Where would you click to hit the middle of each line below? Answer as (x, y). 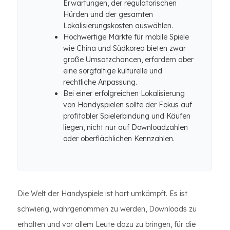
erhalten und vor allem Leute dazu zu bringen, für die (107, 224)
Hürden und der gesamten (108, 14)
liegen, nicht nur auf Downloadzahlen (126, 127)
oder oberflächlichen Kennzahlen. (119, 139)
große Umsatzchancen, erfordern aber (128, 60)
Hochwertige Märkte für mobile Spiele (126, 37)
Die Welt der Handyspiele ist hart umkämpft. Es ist (102, 194)
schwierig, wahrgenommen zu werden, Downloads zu (107, 209)
